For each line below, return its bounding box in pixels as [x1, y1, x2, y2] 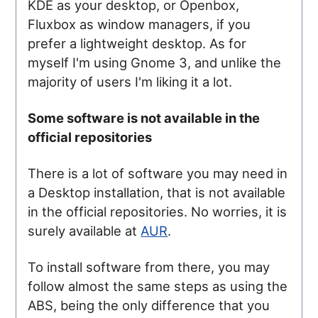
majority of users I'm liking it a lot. [28, 73, 233, 89]
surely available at [28, 222, 141, 238]
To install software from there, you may [28, 258, 270, 275]
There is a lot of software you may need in [28, 165, 288, 181]
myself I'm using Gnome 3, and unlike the [28, 54, 282, 70]
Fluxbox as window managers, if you [28, 16, 251, 32]
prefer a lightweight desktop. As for [28, 35, 247, 51]
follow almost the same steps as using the [28, 278, 288, 294]
